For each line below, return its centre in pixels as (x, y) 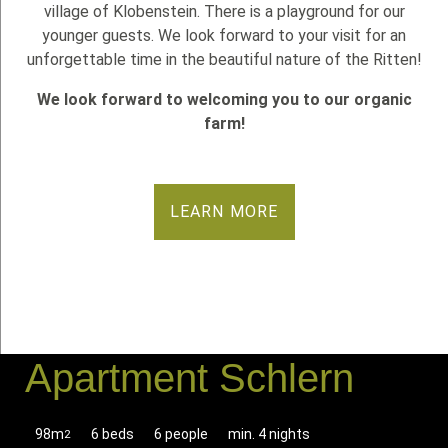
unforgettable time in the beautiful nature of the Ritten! (224, 59)
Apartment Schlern (189, 378)
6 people (181, 433)
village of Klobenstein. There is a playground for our (224, 11)
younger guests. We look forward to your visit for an (224, 35)
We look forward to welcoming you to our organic (224, 99)
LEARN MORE (224, 211)
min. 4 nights (269, 433)
